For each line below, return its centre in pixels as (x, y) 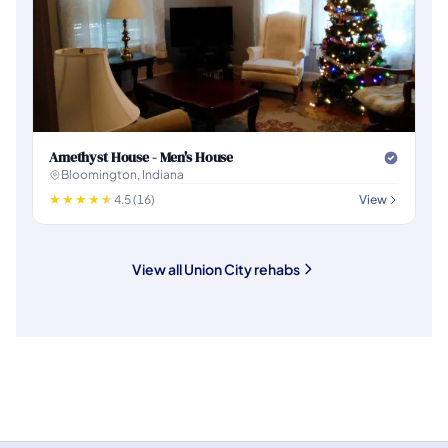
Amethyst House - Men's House (141, 157)
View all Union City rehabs (216, 269)
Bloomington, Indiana (122, 174)
